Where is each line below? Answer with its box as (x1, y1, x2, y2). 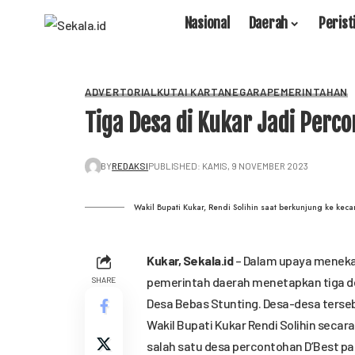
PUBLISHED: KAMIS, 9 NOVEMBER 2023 (148, 160, 309, 172)
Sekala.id (182, 253, 233, 268)
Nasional (184, 13, 230, 32)
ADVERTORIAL (85, 86, 157, 98)
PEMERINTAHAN (266, 86, 349, 98)
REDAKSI (112, 160, 149, 172)
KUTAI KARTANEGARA (156, 86, 267, 98)
